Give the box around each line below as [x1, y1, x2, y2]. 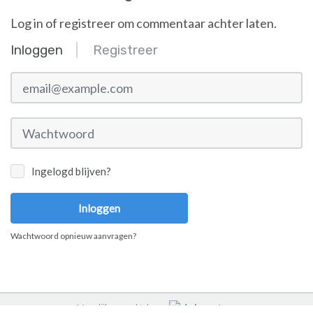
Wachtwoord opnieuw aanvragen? [10, 231, 136, 242]
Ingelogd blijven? [31, 165, 111, 178]
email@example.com [10, 72, 103, 85]
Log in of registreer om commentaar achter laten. [10, 15, 277, 31]
